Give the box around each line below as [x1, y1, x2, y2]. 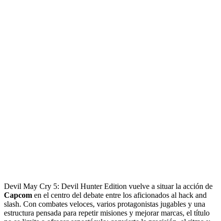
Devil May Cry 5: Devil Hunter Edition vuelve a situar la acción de [4, 182, 213, 190]
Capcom [4, 190, 32, 199]
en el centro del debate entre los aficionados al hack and [32, 190, 207, 199]
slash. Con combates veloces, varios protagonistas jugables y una [4, 199, 205, 208]
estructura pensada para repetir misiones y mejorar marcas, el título [4, 208, 210, 217]
